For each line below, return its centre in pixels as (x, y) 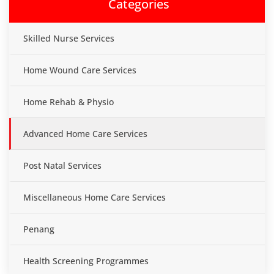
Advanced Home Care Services (85, 134)
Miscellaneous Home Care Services (94, 197)
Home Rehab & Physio (68, 102)
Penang (39, 229)
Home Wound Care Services (80, 70)
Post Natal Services (62, 165)
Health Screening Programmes (86, 261)
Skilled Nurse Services (69, 38)
